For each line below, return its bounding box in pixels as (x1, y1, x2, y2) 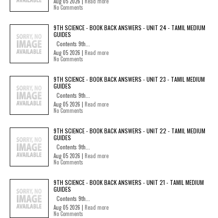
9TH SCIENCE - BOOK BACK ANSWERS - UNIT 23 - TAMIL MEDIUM (54, 74, 205, 83)
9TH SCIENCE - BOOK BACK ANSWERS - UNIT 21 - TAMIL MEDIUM (54, 178, 204, 186)
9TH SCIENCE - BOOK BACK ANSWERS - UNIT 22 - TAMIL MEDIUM (54, 126, 205, 135)
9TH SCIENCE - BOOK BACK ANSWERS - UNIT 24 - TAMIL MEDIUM (54, 23, 205, 32)
